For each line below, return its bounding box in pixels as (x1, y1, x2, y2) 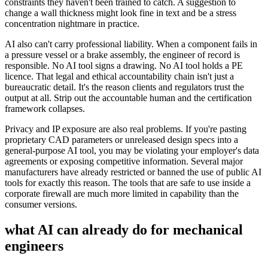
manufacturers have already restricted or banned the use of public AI (5, 167, 261, 178)
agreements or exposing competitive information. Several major (5, 156, 243, 167)
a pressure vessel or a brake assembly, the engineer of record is (5, 50, 240, 60)
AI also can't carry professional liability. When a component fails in (5, 39, 257, 50)
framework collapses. (5, 103, 85, 114)
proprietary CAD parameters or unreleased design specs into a (5, 135, 238, 145)
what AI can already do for (5, 222, 173, 238)
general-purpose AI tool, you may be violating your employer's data (5, 145, 259, 156)
